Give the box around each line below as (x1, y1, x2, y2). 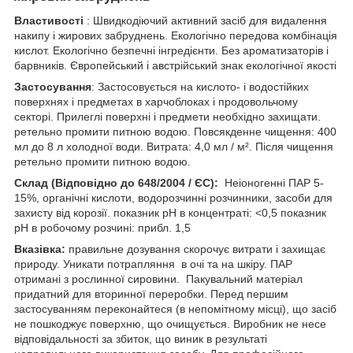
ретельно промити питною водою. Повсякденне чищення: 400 (14, 124, 336, 138)
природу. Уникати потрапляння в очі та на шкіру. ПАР (14, 257, 292, 270)
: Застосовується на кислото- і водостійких (91, 80, 309, 93)
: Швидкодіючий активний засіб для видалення (87, 13, 327, 27)
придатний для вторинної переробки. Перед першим (14, 287, 288, 300)
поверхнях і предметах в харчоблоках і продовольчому (14, 95, 298, 108)
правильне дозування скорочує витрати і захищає (69, 242, 325, 255)
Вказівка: (14, 242, 69, 255)
